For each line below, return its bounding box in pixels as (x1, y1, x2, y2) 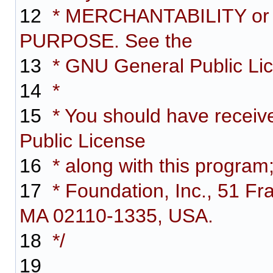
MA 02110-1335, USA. (19, 205, 213, 227)
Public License (19, 130, 146, 152)
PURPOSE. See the (19, 30, 193, 52)
